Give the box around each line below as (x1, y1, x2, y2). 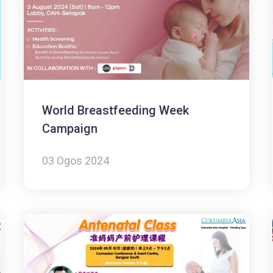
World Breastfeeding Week (42, 102, 190, 118)
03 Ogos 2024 (42, 154, 110, 167)
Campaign (42, 121, 98, 136)
